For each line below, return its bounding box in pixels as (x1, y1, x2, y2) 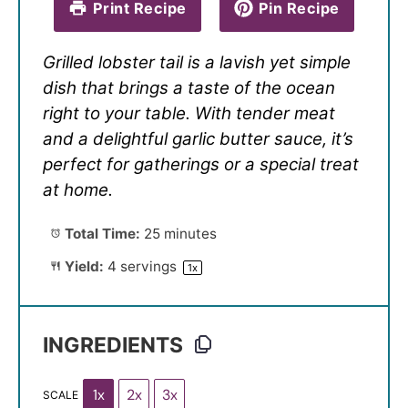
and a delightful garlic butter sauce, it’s (43, 127, 353, 149)
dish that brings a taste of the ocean (43, 76, 335, 98)
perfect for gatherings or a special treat (43, 153, 359, 175)
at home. (43, 178, 113, 200)
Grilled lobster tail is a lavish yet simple (43, 51, 351, 73)
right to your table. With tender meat (43, 102, 335, 124)
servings (116, 258, 180, 276)
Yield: (60, 258, 104, 276)
